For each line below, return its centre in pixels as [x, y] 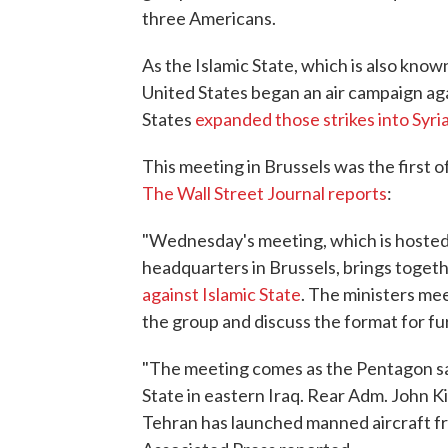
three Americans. [209, 18]
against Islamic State [221, 294]
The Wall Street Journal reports [264, 193]
